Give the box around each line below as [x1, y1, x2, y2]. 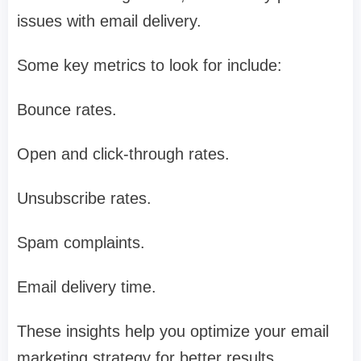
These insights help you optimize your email [17, 322, 329, 341]
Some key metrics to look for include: [17, 56, 282, 75]
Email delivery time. [17, 278, 156, 297]
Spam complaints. [17, 234, 145, 252]
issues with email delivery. [17, 12, 201, 31]
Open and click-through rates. [17, 145, 230, 164]
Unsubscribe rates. [17, 189, 151, 208]
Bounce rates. [17, 101, 117, 119]
